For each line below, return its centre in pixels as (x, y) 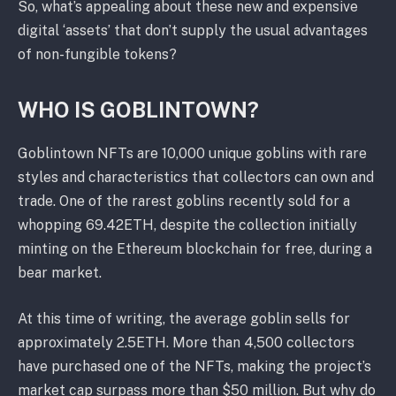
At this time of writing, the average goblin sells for (184, 318)
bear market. (60, 273)
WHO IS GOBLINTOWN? (138, 110)
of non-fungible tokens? (99, 55)
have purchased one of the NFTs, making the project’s (194, 366)
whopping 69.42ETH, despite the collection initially (187, 225)
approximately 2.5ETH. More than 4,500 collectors (186, 342)
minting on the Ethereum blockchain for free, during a (195, 249)
